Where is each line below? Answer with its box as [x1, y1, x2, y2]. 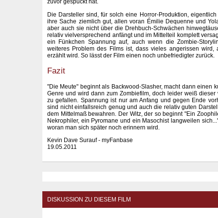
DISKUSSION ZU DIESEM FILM [47, 196, 131, 203]
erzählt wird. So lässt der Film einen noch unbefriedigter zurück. [47, 52, 215, 59]
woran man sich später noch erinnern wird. [47, 124, 160, 131]
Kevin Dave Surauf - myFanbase [47, 137, 133, 144]
